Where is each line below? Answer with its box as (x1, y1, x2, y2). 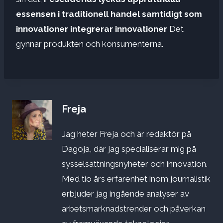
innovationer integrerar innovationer (16, 23, 169, 34)
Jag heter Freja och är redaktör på (62, 129, 191, 139)
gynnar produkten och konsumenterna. (16, 38, 163, 49)
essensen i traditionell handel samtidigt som (16, 8, 202, 19)
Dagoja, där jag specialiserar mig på (62, 144, 196, 154)
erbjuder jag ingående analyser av (62, 189, 189, 199)
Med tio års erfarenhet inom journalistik (62, 174, 211, 184)
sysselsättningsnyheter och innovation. (62, 159, 208, 169)
